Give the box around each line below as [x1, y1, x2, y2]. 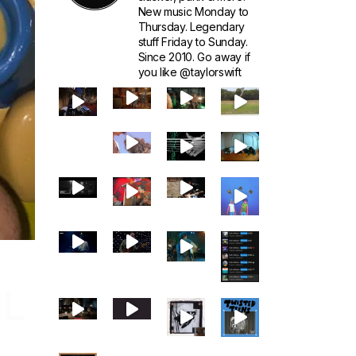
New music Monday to [137, 5, 250, 18]
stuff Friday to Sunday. [137, 35, 248, 48]
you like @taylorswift [137, 65, 242, 79]
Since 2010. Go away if [137, 50, 251, 64]
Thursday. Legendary [137, 20, 246, 33]
